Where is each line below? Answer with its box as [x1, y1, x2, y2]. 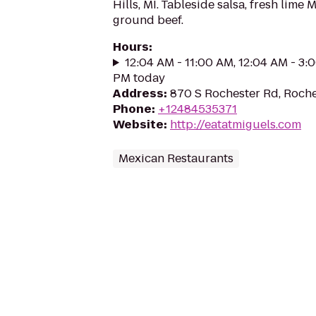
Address [113, 85, 164, 102]
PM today [113, 70, 165, 86]
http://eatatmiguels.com [170, 116, 301, 133]
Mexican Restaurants [119, 150, 233, 166]
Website [113, 116, 164, 133]
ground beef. [113, 12, 183, 28]
